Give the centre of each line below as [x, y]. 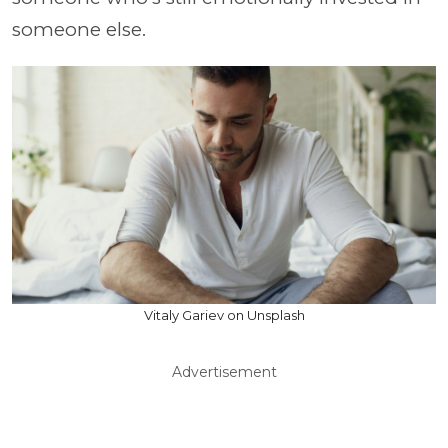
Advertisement [224, 372]
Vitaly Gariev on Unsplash [224, 315]
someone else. [79, 29]
